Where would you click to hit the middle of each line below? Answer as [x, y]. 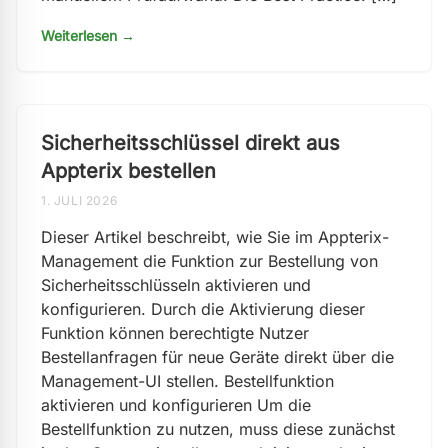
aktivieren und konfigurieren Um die [176, 405]
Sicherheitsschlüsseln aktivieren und [176, 285]
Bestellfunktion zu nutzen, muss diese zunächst [218, 429]
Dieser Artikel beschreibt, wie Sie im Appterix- [215, 237]
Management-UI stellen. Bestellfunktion [187, 381]
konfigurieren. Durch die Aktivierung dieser [203, 309]
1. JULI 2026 [79, 200]
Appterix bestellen [128, 171]
